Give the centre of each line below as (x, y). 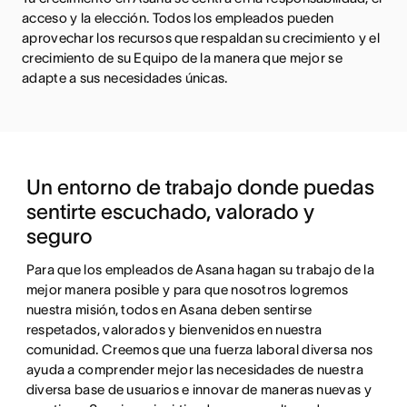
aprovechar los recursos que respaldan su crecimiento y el (201, 38)
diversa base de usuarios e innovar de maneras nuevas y (199, 390)
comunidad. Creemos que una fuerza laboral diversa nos (199, 350)
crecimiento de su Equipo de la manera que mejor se (182, 58)
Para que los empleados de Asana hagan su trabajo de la (200, 270)
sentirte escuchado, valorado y (170, 212)
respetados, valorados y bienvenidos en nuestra (174, 330)
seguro (59, 237)
